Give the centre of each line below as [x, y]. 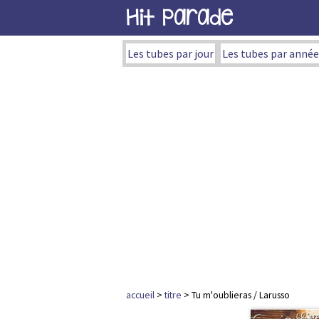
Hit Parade [179, 17]
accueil [140, 295]
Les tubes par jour [171, 53]
